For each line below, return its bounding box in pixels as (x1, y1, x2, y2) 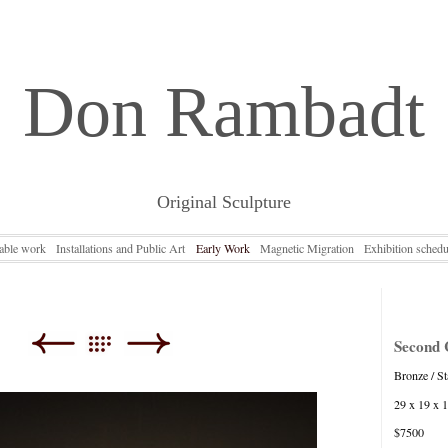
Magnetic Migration (259, 240, 354, 257)
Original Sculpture (157, 191, 291, 212)
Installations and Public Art (56, 240, 186, 257)
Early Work (195, 240, 250, 257)
